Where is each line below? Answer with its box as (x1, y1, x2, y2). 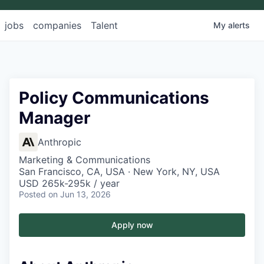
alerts (228, 20, 250, 31)
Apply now (111, 220, 153, 230)
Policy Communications (19, 88, 209, 108)
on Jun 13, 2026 (48, 189, 111, 200)
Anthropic (38, 136, 81, 148)
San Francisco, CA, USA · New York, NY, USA (19, 166, 220, 178)
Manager (19, 108, 90, 128)
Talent (91, 19, 118, 32)
